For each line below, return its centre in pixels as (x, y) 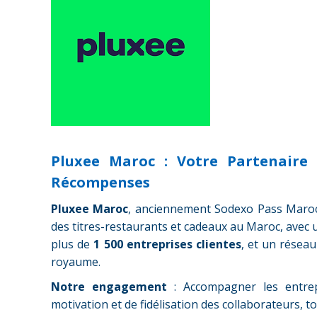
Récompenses (100, 182)
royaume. (76, 262)
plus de (73, 244)
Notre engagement (109, 287)
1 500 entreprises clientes (167, 244)
